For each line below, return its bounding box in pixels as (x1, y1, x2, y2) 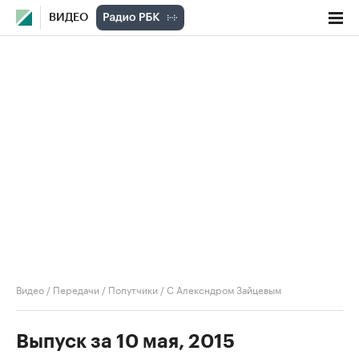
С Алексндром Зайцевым (167, 281, 281, 296)
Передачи (53, 281, 99, 296)
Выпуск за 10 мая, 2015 (16, 332, 235, 351)
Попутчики (108, 281, 158, 296)
